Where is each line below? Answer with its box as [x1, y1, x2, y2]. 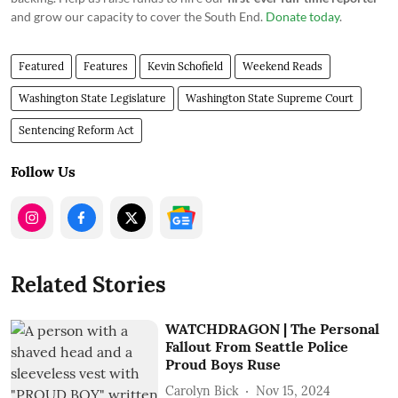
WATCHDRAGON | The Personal [165, 320, 380, 338]
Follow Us [11, 163, 76, 180]
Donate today [266, 9, 339, 24]
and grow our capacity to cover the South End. [11, 9, 266, 24]
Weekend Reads [243, 60, 322, 73]
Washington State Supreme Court [186, 92, 354, 105]
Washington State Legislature [19, 92, 166, 105]
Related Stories [11, 271, 166, 298]
